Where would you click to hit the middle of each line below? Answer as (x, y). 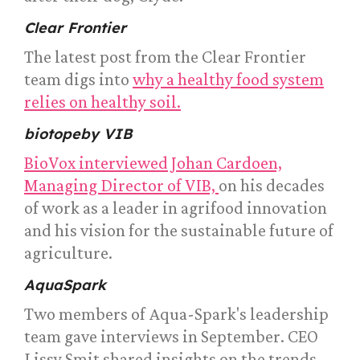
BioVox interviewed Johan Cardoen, (153, 163)
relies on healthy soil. (102, 102)
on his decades (272, 186)
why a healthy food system (228, 80)
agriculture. (68, 253)
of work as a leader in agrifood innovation (176, 208)
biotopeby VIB (78, 134)
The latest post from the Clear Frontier (165, 57)
